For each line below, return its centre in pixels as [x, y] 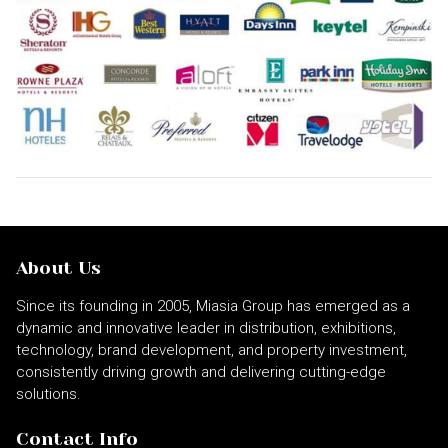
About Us [58, 268]
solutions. [48, 394]
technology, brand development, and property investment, [211, 350]
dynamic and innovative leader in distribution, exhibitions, [206, 328]
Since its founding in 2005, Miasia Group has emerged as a [213, 306]
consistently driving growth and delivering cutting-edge [201, 372]
